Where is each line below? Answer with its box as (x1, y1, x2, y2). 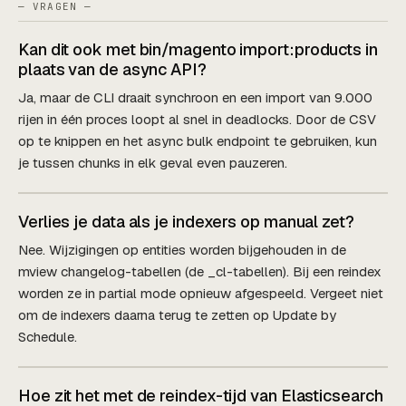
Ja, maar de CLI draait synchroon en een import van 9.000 (18, 88, 372, 106)
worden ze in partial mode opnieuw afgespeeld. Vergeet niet (18, 284, 383, 302)
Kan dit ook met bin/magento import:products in (18, 38, 378, 60)
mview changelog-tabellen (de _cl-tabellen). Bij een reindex (18, 262, 382, 280)
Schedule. (18, 327, 77, 345)
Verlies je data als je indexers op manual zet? (18, 210, 354, 232)
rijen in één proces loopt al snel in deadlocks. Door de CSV (18, 110, 376, 128)
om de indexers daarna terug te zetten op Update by (18, 305, 336, 324)
